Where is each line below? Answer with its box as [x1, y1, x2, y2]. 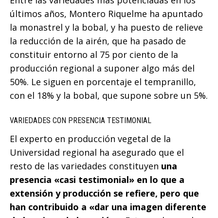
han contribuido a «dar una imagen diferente [10, 200, 206, 213]
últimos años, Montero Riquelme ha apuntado [10, 7, 203, 19]
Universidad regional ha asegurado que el [10, 146, 184, 158]
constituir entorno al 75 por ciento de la [10, 48, 178, 60]
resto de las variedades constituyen [10, 160, 161, 172]
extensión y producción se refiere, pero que [10, 187, 199, 199]
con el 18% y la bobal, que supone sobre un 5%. [10, 89, 208, 101]
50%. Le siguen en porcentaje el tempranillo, [10, 75, 196, 88]
